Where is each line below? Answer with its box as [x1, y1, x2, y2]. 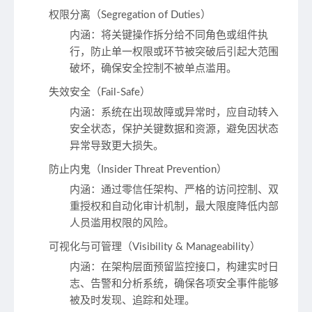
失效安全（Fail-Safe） [49, 87, 150, 98]
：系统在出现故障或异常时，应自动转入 [91, 107, 279, 118]
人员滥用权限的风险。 [70, 218, 174, 229]
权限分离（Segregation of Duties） [49, 10, 211, 21]
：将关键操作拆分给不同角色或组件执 [91, 30, 268, 41]
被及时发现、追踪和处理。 [70, 295, 195, 306]
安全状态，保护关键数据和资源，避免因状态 [70, 124, 279, 135]
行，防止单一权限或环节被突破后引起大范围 [70, 47, 279, 58]
